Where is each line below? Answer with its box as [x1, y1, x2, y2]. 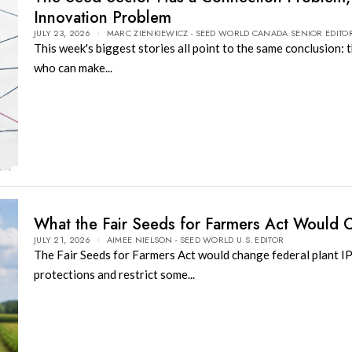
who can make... [33, 60, 112, 75]
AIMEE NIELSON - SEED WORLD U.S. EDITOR [106, 233, 284, 247]
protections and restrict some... [33, 267, 195, 282]
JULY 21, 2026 [33, 233, 90, 247]
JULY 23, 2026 [33, 26, 90, 39]
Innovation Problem [33, 5, 171, 29]
